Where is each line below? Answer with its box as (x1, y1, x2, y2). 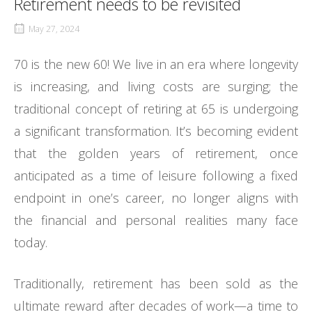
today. (14, 234, 47, 251)
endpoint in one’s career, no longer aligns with (14, 189, 298, 207)
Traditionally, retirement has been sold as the (14, 275, 298, 292)
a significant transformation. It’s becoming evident (14, 123, 298, 140)
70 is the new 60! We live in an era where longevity (14, 56, 298, 73)
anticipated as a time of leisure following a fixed (14, 167, 298, 185)
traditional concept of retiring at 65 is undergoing (14, 100, 298, 118)
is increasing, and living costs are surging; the (14, 78, 298, 95)
